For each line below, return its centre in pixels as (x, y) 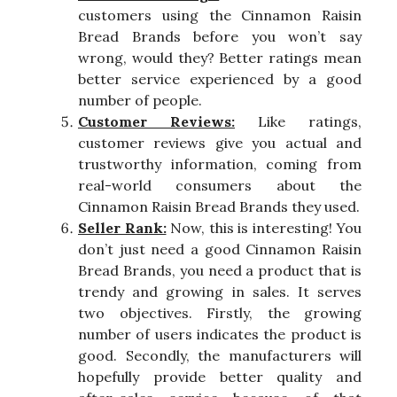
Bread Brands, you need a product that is (220, 270)
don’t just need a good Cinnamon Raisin (220, 249)
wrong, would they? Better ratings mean (220, 57)
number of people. (140, 100)
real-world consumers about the (220, 185)
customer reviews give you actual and (220, 142)
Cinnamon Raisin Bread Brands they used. (219, 206)
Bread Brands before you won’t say (220, 36)
